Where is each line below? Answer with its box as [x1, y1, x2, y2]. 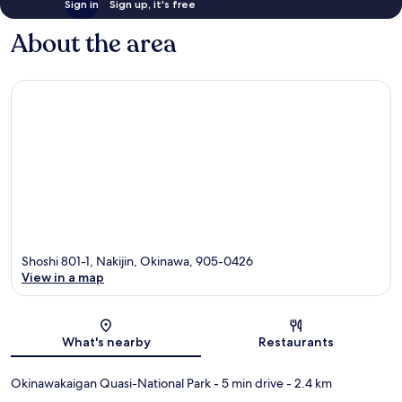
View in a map [22, 269, 104, 286]
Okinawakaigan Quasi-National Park [11, 375, 211, 392]
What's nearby [61, 334, 151, 351]
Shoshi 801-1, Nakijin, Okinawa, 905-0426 [22, 253, 253, 270]
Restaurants [258, 334, 334, 351]
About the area [11, 26, 177, 61]
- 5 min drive [211, 375, 284, 392]
